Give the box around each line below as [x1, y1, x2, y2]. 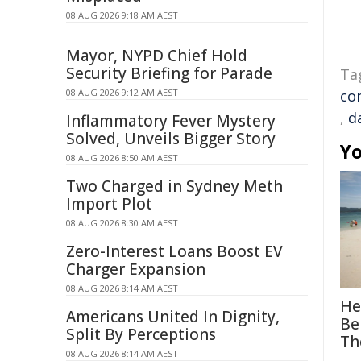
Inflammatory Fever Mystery [66, 110, 276, 131]
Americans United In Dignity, [66, 306, 280, 327]
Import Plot [66, 193, 152, 214]
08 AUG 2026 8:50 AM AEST [66, 151, 178, 164]
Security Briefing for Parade [66, 63, 272, 84]
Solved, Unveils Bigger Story [66, 128, 276, 149]
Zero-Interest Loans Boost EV [66, 241, 283, 262]
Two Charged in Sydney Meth [66, 176, 283, 197]
